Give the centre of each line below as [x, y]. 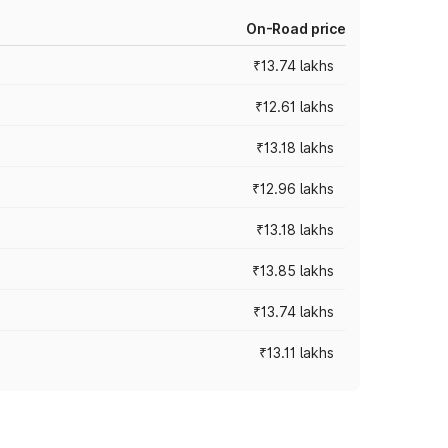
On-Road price [295, 28]
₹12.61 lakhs [294, 106]
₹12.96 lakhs [293, 188]
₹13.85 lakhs [293, 270]
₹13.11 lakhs [296, 352]
